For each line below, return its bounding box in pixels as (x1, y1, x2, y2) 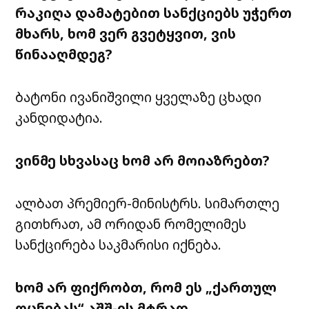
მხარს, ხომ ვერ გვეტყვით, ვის (15, 24, 237, 43)
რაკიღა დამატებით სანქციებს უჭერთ (15, 3, 292, 23)
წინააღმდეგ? (15, 45, 112, 64)
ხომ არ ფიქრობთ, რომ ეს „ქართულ (15, 278, 277, 297)
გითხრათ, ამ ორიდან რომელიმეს (15, 215, 247, 234)
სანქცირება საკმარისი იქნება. (15, 235, 222, 255)
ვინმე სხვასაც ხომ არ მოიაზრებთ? (15, 151, 270, 170)
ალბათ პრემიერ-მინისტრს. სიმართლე (15, 194, 280, 213)
